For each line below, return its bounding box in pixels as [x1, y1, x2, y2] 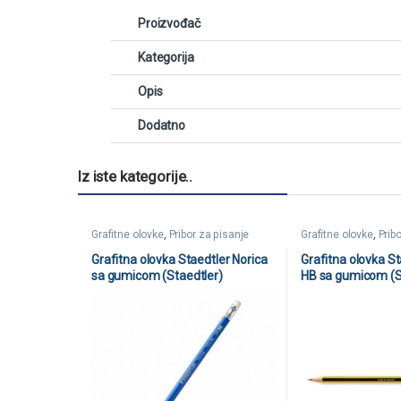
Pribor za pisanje [168, 227, 250, 241]
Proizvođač [138, 15, 200, 30]
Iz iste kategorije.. [78, 167, 193, 185]
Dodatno [138, 117, 186, 132]
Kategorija [138, 49, 194, 64]
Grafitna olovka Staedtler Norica [90, 252, 268, 267]
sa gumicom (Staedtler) [90, 268, 223, 283]
